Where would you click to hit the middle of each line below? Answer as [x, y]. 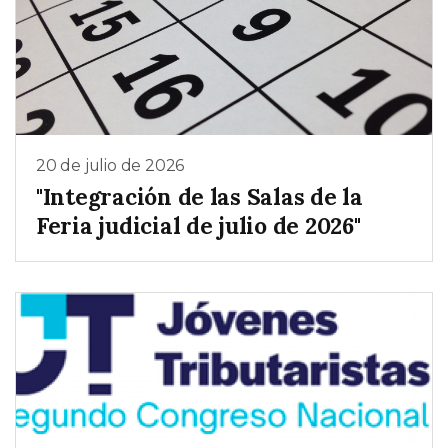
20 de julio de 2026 [110, 165]
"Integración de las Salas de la [199, 197]
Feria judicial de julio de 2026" [198, 226]
